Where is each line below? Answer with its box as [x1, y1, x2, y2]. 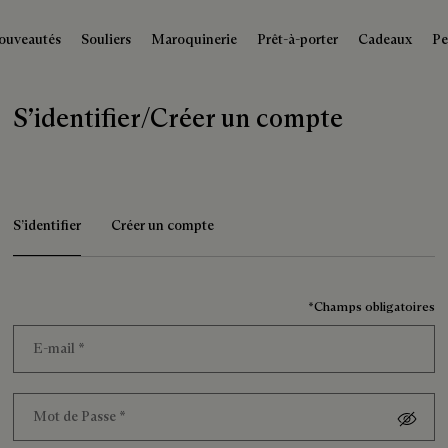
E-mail [33, 338, 79, 357]
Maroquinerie [151, 30, 237, 48]
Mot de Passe [33, 406, 120, 425]
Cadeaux [358, 30, 412, 48]
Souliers [81, 30, 131, 48]
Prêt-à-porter [257, 30, 338, 48]
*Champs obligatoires [307, 297, 435, 314]
